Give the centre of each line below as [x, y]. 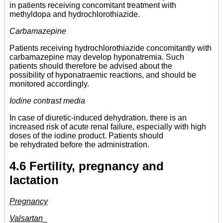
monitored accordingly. [49, 84]
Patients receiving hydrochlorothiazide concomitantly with [111, 48]
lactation [34, 180]
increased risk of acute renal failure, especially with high [108, 127]
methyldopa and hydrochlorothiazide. [75, 14]
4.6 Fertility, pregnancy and [87, 166]
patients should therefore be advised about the [91, 66]
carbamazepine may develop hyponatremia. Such [97, 57]
